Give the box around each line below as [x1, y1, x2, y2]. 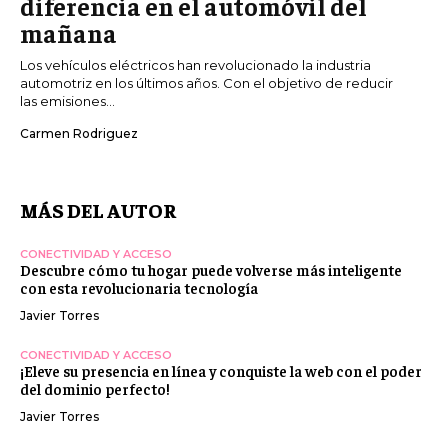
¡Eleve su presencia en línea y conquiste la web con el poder [20, 361, 422, 381]
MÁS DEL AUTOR [20, 197, 176, 223]
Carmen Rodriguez [20, 126, 138, 142]
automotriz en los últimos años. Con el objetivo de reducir [20, 75, 393, 92]
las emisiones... [20, 93, 115, 110]
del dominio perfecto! [20, 379, 170, 399]
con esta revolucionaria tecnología [20, 278, 258, 298]
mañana [20, 17, 117, 49]
